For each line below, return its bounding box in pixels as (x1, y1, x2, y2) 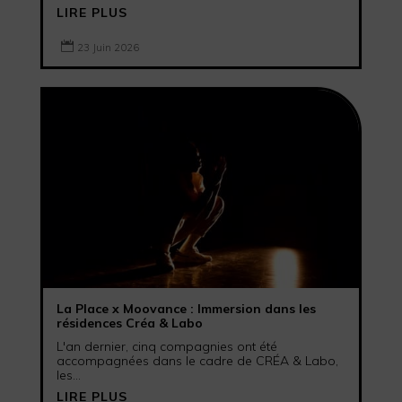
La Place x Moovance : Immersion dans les (56, 300, 316, 317)
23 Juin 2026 (76, 40, 139, 55)
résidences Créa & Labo (56, 314, 203, 331)
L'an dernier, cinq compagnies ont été (56, 337, 277, 354)
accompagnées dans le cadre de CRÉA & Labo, (56, 352, 338, 369)
